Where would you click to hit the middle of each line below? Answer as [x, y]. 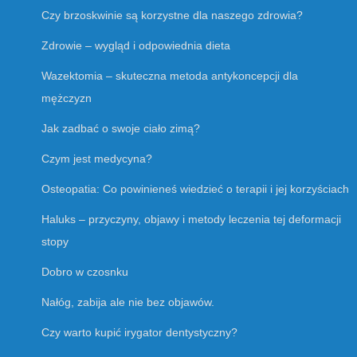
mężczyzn [67, 98]
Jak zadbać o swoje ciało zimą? [121, 128]
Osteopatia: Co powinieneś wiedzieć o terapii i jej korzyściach [195, 188]
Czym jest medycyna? [97, 158]
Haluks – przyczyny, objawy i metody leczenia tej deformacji [191, 219]
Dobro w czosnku [85, 271]
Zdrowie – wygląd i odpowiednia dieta [136, 45]
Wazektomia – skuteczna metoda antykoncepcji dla [170, 75]
